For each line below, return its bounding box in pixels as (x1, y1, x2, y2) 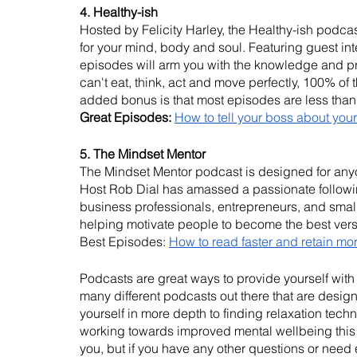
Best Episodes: (80, 233, 169, 250)
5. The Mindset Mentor (80, 146, 206, 163)
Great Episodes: (80, 109, 171, 126)
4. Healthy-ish (80, 4, 158, 21)
